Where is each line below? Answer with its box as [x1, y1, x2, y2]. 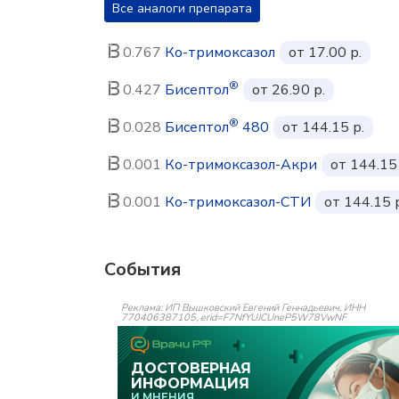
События [104, 256, 181, 281]
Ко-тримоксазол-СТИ [165, 191, 311, 212]
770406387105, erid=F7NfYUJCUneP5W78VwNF [121, 310, 346, 324]
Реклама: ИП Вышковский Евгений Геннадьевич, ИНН [121, 300, 365, 314]
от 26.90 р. [252, 79, 325, 100]
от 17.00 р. [289, 42, 362, 62]
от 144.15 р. [282, 117, 364, 137]
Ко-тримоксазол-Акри [165, 154, 317, 175]
